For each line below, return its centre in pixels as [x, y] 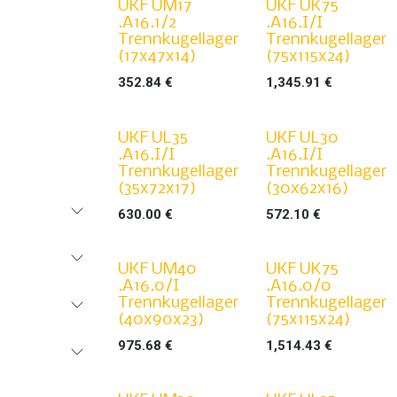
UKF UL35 [153, 138]
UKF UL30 [302, 138]
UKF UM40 [157, 269]
